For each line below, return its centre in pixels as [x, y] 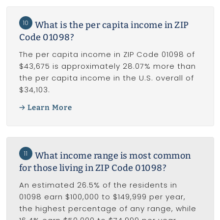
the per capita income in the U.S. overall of [106, 78]
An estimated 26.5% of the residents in [98, 185]
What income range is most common [113, 155]
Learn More [50, 108]
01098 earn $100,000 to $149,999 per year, [102, 196]
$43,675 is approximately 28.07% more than [107, 66]
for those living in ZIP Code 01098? [93, 168]
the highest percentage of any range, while [108, 208]
